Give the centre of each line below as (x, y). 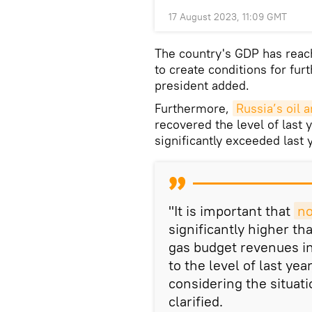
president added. (202, 85)
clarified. (196, 301)
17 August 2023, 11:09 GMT (228, 16)
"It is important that (231, 210)
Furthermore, (194, 108)
